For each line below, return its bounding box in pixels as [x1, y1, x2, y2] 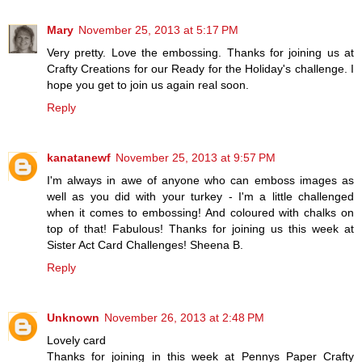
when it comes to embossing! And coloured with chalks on [47, 206, 354, 220]
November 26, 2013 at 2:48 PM [104, 311, 264, 325]
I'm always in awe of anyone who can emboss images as [47, 174, 354, 187]
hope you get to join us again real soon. [47, 78, 249, 92]
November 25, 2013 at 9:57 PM [116, 151, 276, 165]
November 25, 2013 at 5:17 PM [78, 23, 238, 37]
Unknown [47, 311, 99, 325]
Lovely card [47, 334, 106, 347]
